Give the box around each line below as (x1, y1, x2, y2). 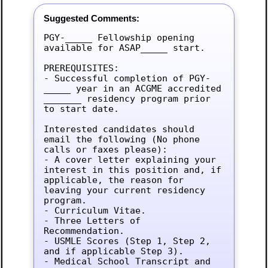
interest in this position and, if (43, 164, 221, 175)
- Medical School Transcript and (43, 255, 211, 266)
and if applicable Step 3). (43, 245, 184, 256)
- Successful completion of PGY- (43, 72, 211, 83)
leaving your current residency (43, 184, 205, 195)
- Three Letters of (43, 215, 141, 226)
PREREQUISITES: (43, 62, 119, 73)
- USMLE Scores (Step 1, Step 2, (43, 235, 211, 246)
